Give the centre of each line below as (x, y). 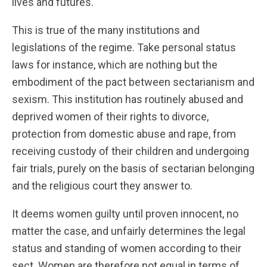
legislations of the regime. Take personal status (124, 47)
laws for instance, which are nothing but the (115, 64)
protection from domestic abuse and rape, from (124, 133)
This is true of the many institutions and (106, 30)
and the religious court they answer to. (103, 185)
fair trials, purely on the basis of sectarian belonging (133, 168)
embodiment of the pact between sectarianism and (133, 82)
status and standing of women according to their (127, 248)
